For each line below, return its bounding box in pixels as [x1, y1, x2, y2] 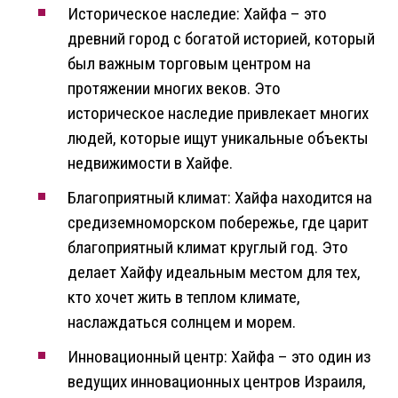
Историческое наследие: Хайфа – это [68, 4, 327, 25]
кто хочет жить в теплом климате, [68, 287, 300, 308]
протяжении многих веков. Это [68, 78, 281, 99]
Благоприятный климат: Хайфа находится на [68, 187, 372, 209]
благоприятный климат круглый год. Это [68, 237, 348, 259]
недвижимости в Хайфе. [68, 153, 233, 174]
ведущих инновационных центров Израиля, [68, 371, 366, 393]
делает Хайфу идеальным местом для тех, [68, 262, 361, 283]
